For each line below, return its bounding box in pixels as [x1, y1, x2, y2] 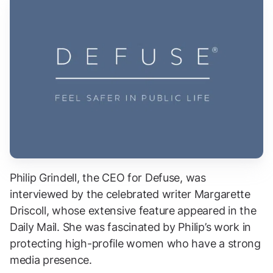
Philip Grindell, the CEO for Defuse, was [10, 171, 206, 185]
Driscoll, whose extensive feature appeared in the [10, 204, 257, 218]
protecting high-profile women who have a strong [10, 237, 261, 250]
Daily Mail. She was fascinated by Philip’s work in [10, 221, 252, 234]
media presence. [10, 253, 92, 267]
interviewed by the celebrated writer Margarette [10, 188, 250, 201]
